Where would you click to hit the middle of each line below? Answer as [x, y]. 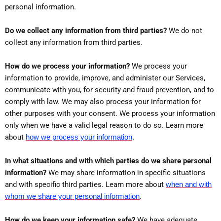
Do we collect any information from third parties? [86, 30]
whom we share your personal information [72, 196]
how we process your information [79, 137]
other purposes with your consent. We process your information [110, 113]
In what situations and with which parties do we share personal [108, 161]
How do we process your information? [67, 66]
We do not [184, 30]
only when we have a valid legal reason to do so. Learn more [104, 125]
